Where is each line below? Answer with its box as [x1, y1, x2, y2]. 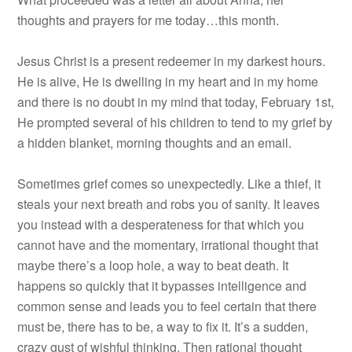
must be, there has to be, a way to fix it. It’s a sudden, [17, 317, 309, 335]
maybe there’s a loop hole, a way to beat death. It [17, 256, 289, 274]
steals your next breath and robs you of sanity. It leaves [17, 195, 321, 213]
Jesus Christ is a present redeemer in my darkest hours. [17, 52, 326, 70]
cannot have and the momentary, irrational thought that [17, 236, 319, 254]
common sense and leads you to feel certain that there [17, 297, 317, 315]
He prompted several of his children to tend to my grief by [17, 113, 333, 131]
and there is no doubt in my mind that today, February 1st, [17, 93, 335, 111]
